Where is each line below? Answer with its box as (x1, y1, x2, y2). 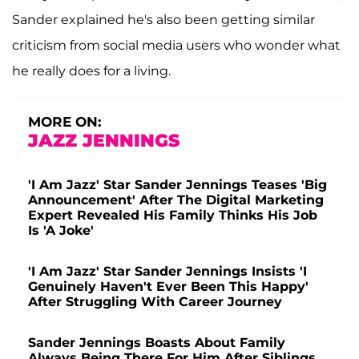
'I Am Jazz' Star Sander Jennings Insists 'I (28, 264, 307, 280)
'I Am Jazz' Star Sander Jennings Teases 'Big (28, 177, 327, 193)
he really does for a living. (12, 63, 171, 79)
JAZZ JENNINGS (28, 130, 179, 152)
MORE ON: (28, 114, 101, 131)
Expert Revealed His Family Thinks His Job (28, 208, 317, 224)
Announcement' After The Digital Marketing (28, 192, 324, 208)
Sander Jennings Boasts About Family (28, 335, 285, 351)
